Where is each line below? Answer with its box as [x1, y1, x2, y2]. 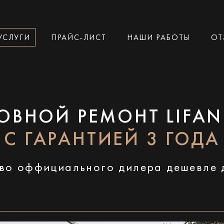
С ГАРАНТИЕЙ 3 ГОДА [4, 131, 220, 149]
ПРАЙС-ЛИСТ [51, 33, 106, 42]
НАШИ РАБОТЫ [127, 33, 190, 42]
